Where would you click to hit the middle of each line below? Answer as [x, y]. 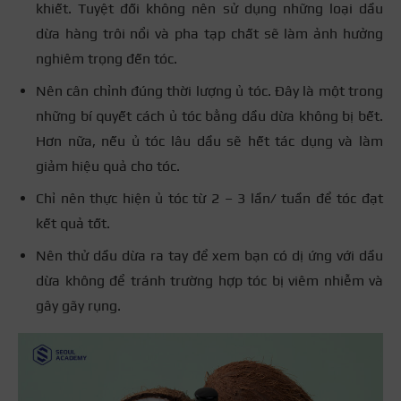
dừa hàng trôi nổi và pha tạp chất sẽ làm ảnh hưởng [209, 34]
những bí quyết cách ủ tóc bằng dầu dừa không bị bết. [209, 116]
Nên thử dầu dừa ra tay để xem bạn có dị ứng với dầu [209, 256]
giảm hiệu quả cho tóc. [108, 166]
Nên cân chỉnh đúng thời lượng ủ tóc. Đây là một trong [209, 91]
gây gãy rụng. [80, 306]
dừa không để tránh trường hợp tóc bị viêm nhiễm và [209, 281]
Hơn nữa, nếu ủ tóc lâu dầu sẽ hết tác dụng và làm [209, 141]
